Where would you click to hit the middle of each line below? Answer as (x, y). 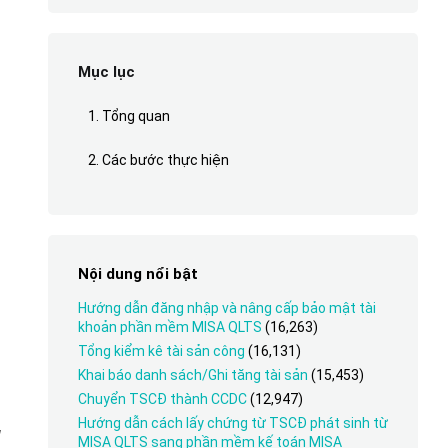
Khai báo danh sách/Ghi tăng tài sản (192, 375)
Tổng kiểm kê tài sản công (161, 351)
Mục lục (106, 72)
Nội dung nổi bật (137, 274)
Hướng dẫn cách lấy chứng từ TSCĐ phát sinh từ (232, 423)
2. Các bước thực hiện (158, 160)
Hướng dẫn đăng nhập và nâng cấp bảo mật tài (226, 308)
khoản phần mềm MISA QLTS (169, 327)
